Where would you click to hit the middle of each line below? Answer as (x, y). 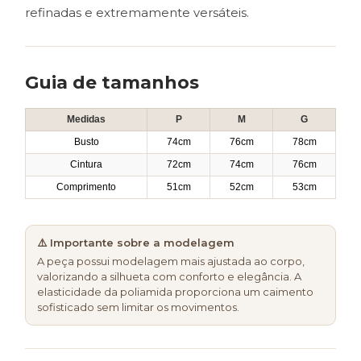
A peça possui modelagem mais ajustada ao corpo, (171, 261)
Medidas (86, 120)
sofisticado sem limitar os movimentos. (138, 307)
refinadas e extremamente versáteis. (137, 13)
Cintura (86, 165)
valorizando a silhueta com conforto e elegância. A (169, 277)
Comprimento (86, 187)
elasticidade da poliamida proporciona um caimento (175, 292)
